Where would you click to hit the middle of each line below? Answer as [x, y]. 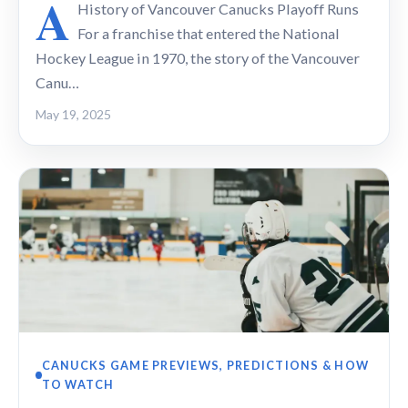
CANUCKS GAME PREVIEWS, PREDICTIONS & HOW [205, 365]
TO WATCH [78, 384]
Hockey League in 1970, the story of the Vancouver [198, 57]
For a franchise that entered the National [209, 33]
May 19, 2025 [73, 114]
